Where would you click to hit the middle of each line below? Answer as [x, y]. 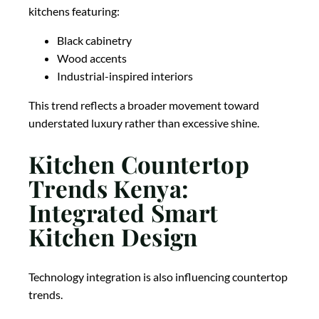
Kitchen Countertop [139, 163]
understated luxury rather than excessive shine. [144, 123]
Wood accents [92, 58]
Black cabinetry [94, 41]
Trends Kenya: [109, 188]
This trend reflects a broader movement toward [144, 105]
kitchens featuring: [74, 11]
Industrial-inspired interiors [125, 76]
